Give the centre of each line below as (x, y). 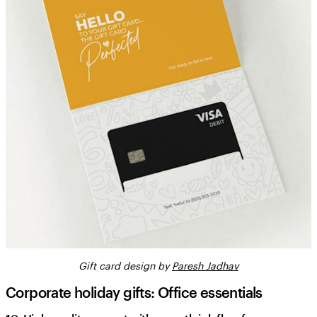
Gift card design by (125, 265)
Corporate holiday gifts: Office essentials (134, 292)
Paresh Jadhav (205, 265)
